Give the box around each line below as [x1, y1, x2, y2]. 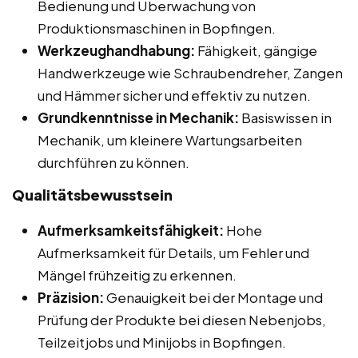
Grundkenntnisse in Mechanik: [38, 108, 239, 126]
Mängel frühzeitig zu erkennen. [38, 265, 237, 284]
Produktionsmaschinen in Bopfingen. [38, 18, 276, 37]
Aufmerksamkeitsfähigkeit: [38, 221, 224, 239]
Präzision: [38, 288, 104, 306]
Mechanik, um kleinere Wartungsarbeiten [38, 130, 302, 149]
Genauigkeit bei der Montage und [104, 288, 323, 306]
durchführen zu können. [38, 153, 189, 171]
